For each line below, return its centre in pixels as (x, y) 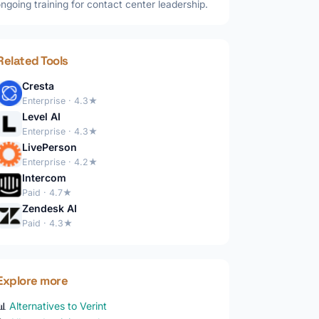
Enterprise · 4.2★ (60, 162)
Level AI (42, 116)
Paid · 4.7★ (47, 193)
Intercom (45, 178)
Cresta (38, 86)
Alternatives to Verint (58, 306)
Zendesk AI (50, 208)
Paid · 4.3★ (48, 223)
